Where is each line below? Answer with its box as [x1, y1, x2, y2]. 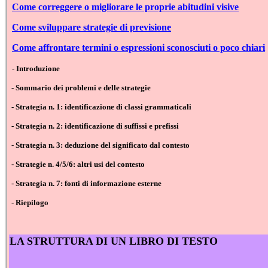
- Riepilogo [11, 198, 48, 208]
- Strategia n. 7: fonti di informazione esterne [11, 179, 162, 188]
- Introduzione [12, 64, 60, 74]
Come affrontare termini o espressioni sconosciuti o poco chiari [12, 42, 265, 53]
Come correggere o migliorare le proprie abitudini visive [12, 2, 239, 13]
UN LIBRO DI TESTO [108, 235, 218, 248]
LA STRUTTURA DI [10, 235, 108, 248]
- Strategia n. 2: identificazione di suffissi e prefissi [11, 121, 179, 131]
